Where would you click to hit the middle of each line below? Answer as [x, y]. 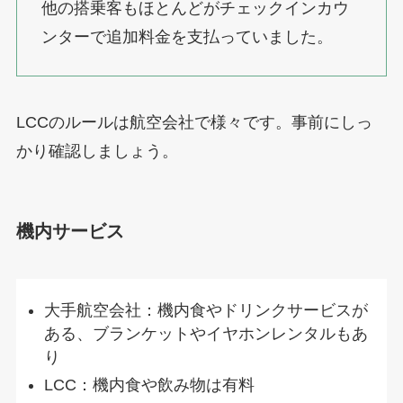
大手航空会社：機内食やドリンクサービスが [206, 311]
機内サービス [70, 231]
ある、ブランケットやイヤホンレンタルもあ [206, 334]
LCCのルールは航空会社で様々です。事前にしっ [194, 123]
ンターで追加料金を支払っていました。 [187, 36]
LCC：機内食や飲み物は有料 [150, 385]
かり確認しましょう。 [97, 152]
